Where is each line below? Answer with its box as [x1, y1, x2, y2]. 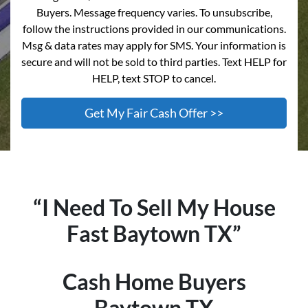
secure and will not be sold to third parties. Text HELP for [21, 55, 287, 68]
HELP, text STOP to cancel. [92, 71, 216, 85]
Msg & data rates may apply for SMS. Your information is [22, 38, 286, 52]
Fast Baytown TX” [67, 220, 241, 247]
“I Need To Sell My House [32, 194, 276, 221]
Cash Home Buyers [62, 268, 246, 295]
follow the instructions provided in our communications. [22, 22, 286, 35]
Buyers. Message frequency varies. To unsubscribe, [36, 5, 272, 19]
